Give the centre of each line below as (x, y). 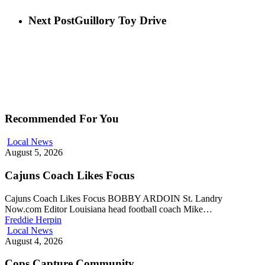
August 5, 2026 (34, 153)
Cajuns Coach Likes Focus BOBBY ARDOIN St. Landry (114, 198)
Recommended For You (62, 119)
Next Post (51, 21)
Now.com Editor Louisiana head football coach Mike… (109, 209)
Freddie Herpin (33, 219)
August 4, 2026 (34, 241)
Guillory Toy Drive (120, 21)
